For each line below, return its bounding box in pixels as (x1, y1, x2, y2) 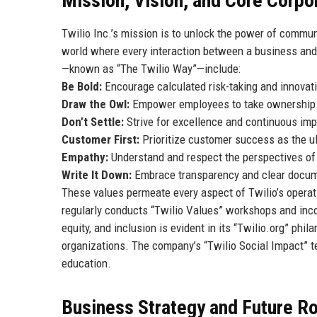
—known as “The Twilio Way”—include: (62, 61, 241, 76)
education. (62, 255, 111, 270)
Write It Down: (62, 167, 132, 182)
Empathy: (62, 149, 108, 164)
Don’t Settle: (62, 114, 124, 129)
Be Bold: (62, 79, 102, 93)
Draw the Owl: (62, 96, 129, 111)
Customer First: (62, 132, 139, 146)
